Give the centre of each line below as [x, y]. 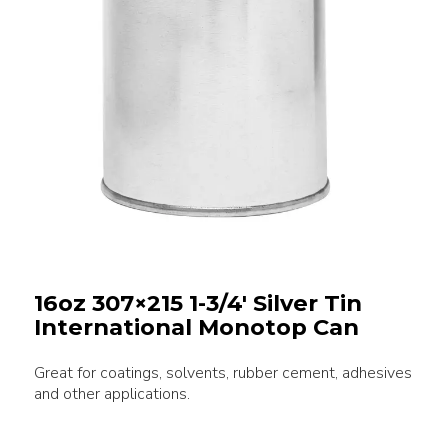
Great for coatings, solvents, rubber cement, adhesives [222, 373]
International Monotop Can [196, 327]
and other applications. [111, 394]
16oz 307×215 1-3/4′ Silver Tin [197, 303]
